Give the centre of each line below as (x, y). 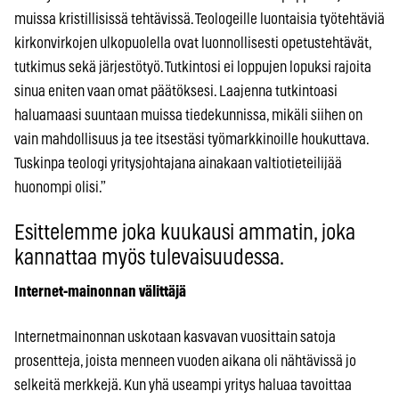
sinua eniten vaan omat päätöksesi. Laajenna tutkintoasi (176, 91)
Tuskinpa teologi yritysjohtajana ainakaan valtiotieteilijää (178, 163)
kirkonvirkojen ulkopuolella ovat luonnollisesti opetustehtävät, (193, 43)
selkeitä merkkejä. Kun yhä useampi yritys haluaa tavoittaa (183, 385)
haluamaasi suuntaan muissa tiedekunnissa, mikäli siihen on (188, 115)
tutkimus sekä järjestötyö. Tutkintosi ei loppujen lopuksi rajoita (193, 67)
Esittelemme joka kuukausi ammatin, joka (185, 233)
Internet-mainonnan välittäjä (100, 291)
